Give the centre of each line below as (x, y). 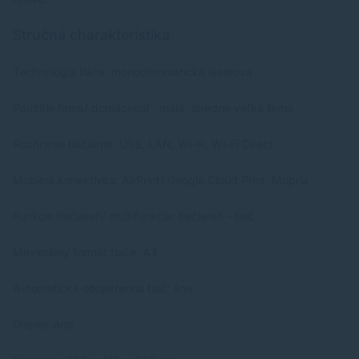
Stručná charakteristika (91, 35)
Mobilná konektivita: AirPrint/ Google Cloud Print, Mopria (161, 180)
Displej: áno (43, 325)
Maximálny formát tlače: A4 (85, 252)
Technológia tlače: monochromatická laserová (133, 72)
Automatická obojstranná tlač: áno (103, 288)
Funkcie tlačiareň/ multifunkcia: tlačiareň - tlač (133, 216)
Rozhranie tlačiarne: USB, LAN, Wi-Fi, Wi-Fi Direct (143, 144)
